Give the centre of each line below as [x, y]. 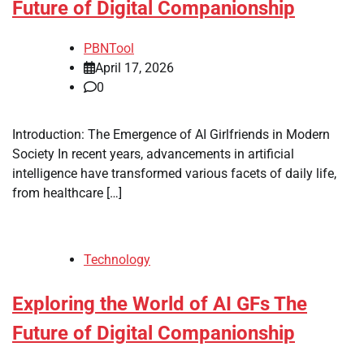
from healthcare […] [67, 193]
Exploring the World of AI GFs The [160, 303]
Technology [117, 259]
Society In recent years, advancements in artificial [153, 154]
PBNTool [109, 48]
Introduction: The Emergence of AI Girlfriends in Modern [171, 134]
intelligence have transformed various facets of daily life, [174, 173]
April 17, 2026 [134, 67]
